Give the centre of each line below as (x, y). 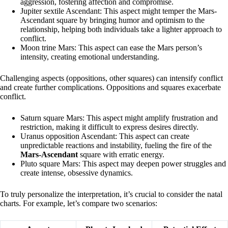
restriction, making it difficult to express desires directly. (109, 127)
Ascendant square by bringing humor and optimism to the (112, 20)
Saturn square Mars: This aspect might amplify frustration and (119, 118)
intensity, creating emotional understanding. (90, 57)
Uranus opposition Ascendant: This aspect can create (105, 136)
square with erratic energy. (121, 155)
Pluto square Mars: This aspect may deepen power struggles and (123, 164)
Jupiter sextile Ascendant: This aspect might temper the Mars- (119, 11)
